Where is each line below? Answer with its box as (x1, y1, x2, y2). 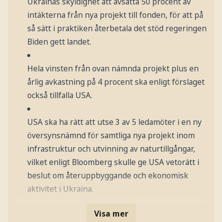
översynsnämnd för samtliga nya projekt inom (27, 129, 195, 141)
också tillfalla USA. (27, 89, 92, 101)
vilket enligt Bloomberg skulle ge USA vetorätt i (27, 156, 199, 167)
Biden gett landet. (27, 36, 91, 47)
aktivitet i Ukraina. (27, 183, 93, 194)
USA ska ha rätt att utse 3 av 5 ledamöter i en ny (27, 116, 202, 127)
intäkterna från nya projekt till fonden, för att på (27, 9, 203, 20)
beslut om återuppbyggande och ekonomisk (27, 169, 188, 181)
